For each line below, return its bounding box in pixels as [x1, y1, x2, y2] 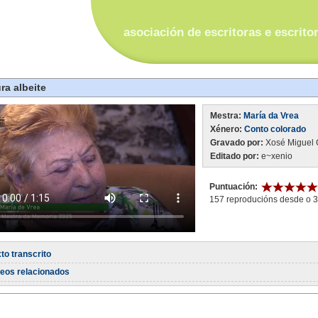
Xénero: [210, 124, 242, 134]
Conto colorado [244, 124, 306, 134]
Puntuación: [209, 182, 258, 192]
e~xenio [259, 151, 292, 161]
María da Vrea [243, 111, 299, 121]
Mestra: [210, 111, 241, 121]
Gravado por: [210, 138, 263, 148]
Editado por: [210, 151, 259, 161]
